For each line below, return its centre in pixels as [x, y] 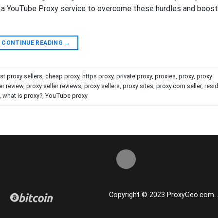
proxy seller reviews [54, 86]
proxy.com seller [179, 86]
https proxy [98, 76]
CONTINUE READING [33, 43]
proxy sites [138, 86]
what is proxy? [22, 95]
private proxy [134, 76]
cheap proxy [62, 76]
